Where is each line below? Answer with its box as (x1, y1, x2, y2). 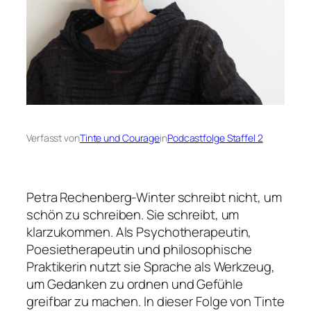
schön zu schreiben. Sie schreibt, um (26, 205, 239, 224)
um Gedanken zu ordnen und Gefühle (26, 274, 243, 293)
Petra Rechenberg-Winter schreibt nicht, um (26, 187, 282, 206)
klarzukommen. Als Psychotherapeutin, (26, 222, 252, 241)
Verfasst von (26, 131, 80, 145)
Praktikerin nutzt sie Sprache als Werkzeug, (26, 257, 275, 276)
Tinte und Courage (79, 131, 160, 145)
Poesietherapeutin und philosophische (26, 239, 253, 258)
